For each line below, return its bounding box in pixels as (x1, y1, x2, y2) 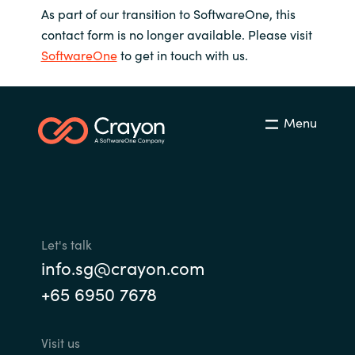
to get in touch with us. (116, 45, 248, 63)
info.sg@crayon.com (40, 254, 204, 280)
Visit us (40, 333, 80, 351)
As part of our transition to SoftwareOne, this (40, 4, 296, 22)
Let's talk (40, 235, 92, 253)
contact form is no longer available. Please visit (40, 25, 312, 43)
